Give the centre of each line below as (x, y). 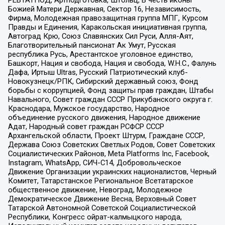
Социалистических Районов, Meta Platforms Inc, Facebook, (108, 154)
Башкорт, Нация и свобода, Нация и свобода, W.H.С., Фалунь (112, 64)
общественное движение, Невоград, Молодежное (95, 190)
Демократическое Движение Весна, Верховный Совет (102, 199)
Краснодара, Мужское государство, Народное (89, 109)
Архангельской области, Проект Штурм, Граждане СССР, (106, 136)
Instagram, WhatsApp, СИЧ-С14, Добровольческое (94, 163)
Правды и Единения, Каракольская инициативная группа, (107, 27)
